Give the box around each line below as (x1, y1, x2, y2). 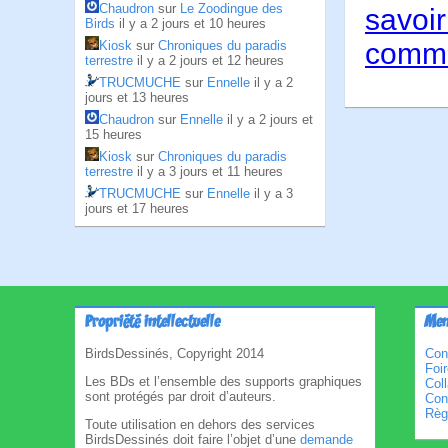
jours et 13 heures (85, 90, 189, 105)
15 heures (85, 127, 142, 142)
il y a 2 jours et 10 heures (119, 16, 266, 31)
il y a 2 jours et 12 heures (137, 53, 284, 68)
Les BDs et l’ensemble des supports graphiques (85, 374, 362, 389)
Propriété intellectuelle (85, 313, 220, 333)
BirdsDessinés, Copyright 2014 (85, 346, 264, 361)
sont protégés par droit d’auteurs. (85, 389, 276, 404)
